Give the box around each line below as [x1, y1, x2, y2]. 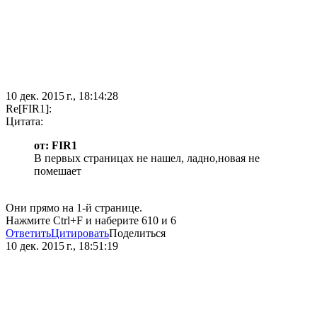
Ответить [6, 227, 51, 240]
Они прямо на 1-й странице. [6, 202, 142, 214]
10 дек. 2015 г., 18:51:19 [6, 240, 118, 253]
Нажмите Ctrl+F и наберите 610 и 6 [6, 214, 176, 227]
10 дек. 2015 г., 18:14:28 [6, 90, 118, 103]
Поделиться [109, 227, 166, 240]
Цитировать [51, 227, 109, 240]
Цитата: [6, 115, 43, 128]
